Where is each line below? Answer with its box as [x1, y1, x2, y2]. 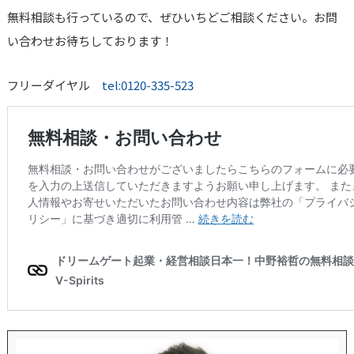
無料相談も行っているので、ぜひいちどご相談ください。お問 [6, 9, 337, 26]
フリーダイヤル [6, 77, 102, 94]
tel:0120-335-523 [101, 77, 194, 94]
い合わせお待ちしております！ [6, 32, 173, 50]
